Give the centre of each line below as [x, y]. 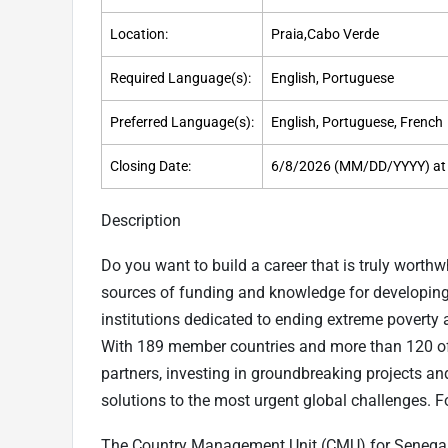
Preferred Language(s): [182, 123]
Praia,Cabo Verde [325, 35]
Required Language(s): [180, 79]
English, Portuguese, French [357, 123]
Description [141, 221]
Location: [139, 35]
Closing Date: [150, 167]
